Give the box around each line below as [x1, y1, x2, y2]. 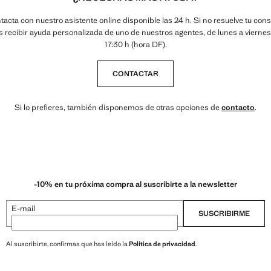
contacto [221, 102, 255, 113]
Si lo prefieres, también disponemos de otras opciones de [15, 102, 221, 113]
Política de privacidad [129, 239, 195, 248]
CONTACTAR [113, 69, 158, 79]
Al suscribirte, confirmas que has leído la [6, 239, 129, 248]
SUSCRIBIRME [198, 208, 250, 218]
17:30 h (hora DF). [104, 39, 167, 50]
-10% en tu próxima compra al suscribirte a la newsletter [34, 178, 237, 189]
